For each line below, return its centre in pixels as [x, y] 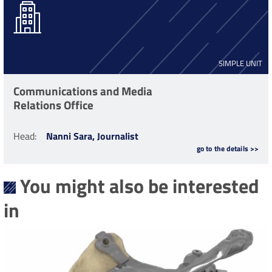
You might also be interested [139, 185]
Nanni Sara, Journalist [92, 136]
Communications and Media [83, 90]
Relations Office [53, 104]
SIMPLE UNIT [240, 63]
